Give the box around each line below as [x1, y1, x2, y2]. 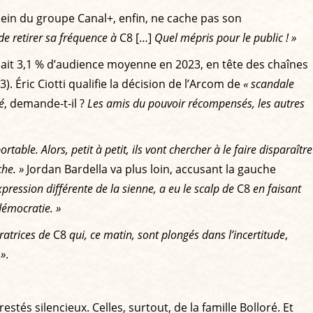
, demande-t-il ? [4, 95, 87, 111]
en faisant [253, 180, 301, 196]
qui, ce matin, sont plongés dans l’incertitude [69, 226, 285, 242]
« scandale [243, 75, 294, 92]
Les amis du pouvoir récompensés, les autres [87, 95, 305, 111]
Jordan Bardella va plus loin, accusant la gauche [24, 161, 276, 177]
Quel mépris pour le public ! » [154, 29, 296, 45]
